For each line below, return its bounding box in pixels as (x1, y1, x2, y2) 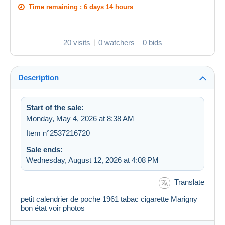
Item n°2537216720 (26, 129, 90, 138)
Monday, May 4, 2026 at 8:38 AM (26, 114, 134, 123)
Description (18, 73, 59, 82)
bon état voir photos (21, 203, 87, 212)
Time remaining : (29, 3, 84, 11)
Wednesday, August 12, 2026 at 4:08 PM (26, 156, 159, 165)
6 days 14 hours (84, 3, 133, 11)
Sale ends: (26, 145, 63, 154)
